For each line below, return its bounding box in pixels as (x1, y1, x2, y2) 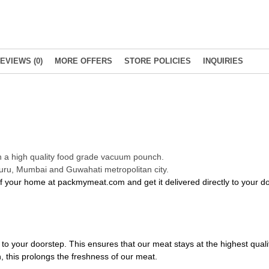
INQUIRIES (203, 57, 243, 66)
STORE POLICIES (124, 57, 191, 66)
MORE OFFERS (55, 57, 112, 66)
